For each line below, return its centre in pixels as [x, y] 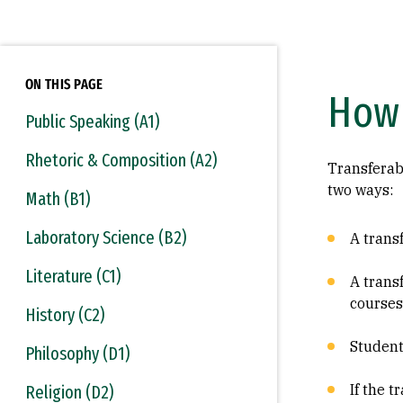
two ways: [360, 190]
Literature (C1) [73, 276]
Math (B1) [58, 199]
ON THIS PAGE [64, 84]
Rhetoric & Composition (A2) [121, 160]
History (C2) [65, 315]
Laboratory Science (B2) [106, 237]
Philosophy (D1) [77, 354]
